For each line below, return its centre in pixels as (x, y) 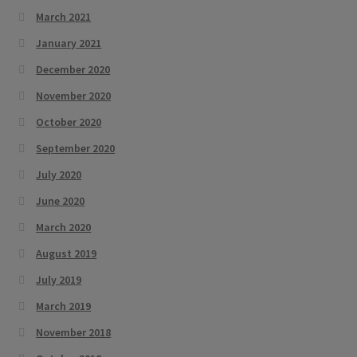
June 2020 (61, 201)
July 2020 (59, 175)
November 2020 (74, 96)
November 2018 (74, 333)
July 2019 (59, 280)
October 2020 (69, 122)
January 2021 (69, 43)
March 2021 (64, 17)
